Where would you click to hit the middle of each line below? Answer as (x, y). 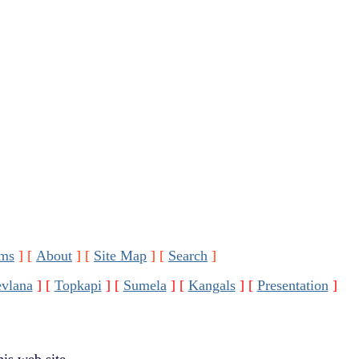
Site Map (120, 256)
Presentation (292, 285)
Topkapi (78, 285)
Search (188, 256)
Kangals (212, 285)
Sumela (145, 285)
